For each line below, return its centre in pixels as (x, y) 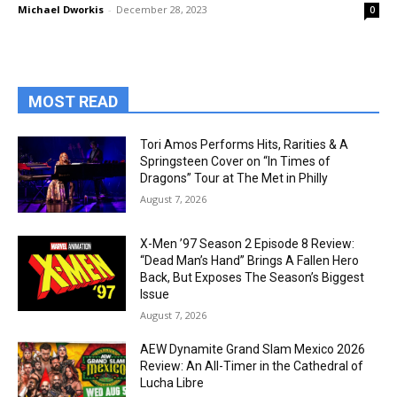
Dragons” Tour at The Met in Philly (234, 178)
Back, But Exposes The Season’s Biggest (253, 277)
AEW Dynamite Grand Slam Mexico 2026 (253, 349)
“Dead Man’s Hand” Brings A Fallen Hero (250, 260)
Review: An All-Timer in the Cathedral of (252, 366)
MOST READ (73, 101)
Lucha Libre (172, 382)
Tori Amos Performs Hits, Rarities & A (245, 144)
